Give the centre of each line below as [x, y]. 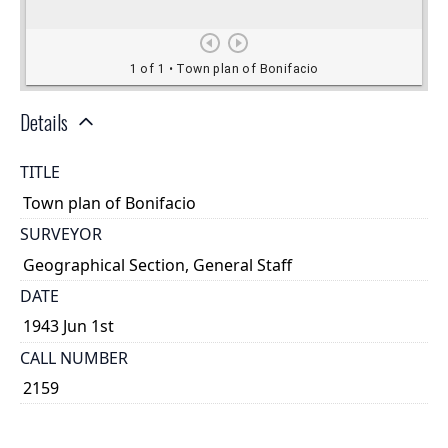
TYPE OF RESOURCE [94, 419]
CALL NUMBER [74, 357]
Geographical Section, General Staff [158, 264]
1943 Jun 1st [69, 326]
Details [44, 122]
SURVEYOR [61, 234]
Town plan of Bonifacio [110, 202]
